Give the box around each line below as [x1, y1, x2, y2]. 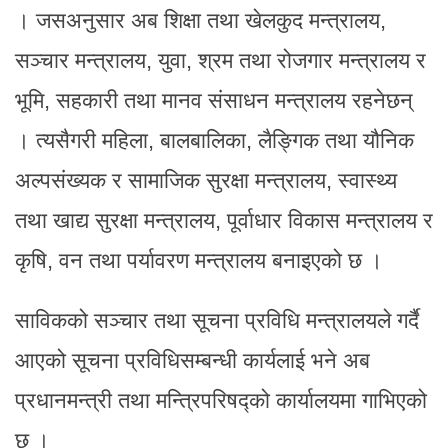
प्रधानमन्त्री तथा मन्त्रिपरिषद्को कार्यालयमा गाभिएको [15, 388, 427, 414]
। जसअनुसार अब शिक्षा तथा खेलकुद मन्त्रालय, [15, 8, 386, 34]
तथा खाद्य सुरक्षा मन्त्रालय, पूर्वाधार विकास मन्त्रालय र [15, 208, 433, 234]
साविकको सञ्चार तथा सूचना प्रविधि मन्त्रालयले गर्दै [15, 308, 419, 334]
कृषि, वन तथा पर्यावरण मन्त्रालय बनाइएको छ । [15, 248, 383, 274]
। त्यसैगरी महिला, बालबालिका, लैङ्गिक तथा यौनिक [15, 128, 414, 154]
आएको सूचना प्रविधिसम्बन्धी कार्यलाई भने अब [15, 348, 370, 374]
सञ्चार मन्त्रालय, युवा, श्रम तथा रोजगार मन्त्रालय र [15, 48, 426, 74]
